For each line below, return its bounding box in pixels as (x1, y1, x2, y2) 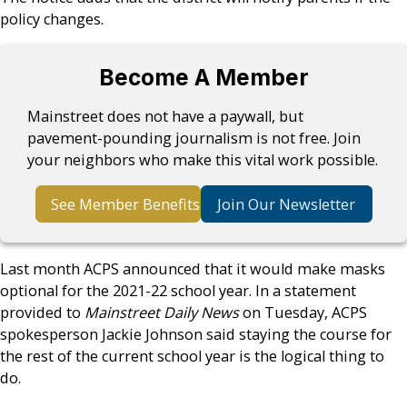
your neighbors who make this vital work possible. (27, 150, 379, 171)
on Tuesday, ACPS (239, 302, 367, 323)
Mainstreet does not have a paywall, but (27, 106, 304, 127)
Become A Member (98, 63, 309, 91)
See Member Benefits (50, 194, 200, 214)
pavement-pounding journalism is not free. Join (27, 128, 362, 149)
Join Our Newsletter (217, 194, 355, 214)
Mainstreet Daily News (84, 302, 239, 323)
